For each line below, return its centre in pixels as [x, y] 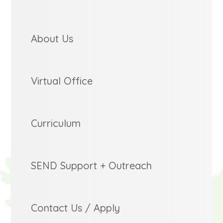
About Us [52, 39]
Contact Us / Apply [76, 208]
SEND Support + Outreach [92, 166]
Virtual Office [62, 81]
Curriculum [56, 123]
